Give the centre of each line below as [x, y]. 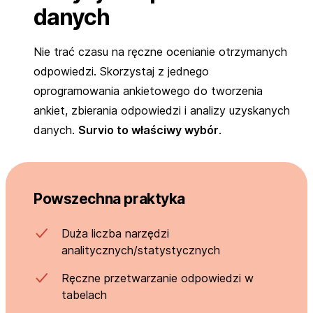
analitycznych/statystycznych [141, 250]
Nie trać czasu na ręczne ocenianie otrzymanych [160, 51]
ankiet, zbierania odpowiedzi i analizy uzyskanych [162, 110]
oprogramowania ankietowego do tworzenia [148, 90]
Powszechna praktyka [110, 198]
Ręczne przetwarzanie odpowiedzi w [158, 278]
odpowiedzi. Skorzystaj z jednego [121, 71]
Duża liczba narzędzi [115, 233]
